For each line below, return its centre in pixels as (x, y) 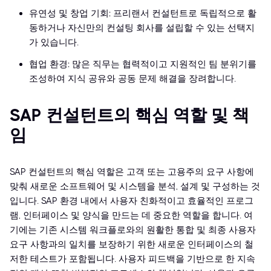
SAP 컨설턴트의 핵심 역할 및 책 (129, 116)
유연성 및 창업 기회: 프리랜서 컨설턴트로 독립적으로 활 (143, 14)
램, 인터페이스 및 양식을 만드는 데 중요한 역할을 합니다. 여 (131, 216)
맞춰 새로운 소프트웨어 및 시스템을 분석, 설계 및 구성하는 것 (135, 187)
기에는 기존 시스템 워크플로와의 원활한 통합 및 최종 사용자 (133, 230)
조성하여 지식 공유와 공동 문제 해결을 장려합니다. (132, 79)
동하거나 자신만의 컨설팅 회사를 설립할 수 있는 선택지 (142, 28)
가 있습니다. (54, 43)
